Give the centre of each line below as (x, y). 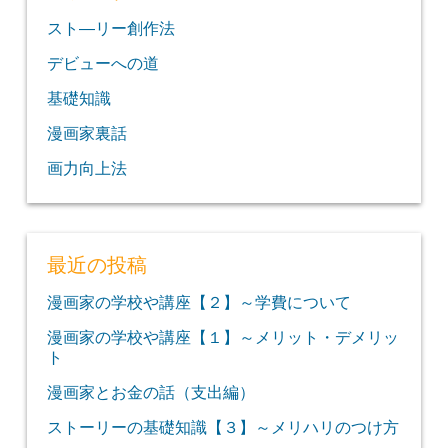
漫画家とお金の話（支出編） (150, 392)
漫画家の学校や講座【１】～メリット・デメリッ (222, 337)
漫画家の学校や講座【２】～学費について (198, 302)
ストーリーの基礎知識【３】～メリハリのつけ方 (222, 427)
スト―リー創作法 (110, 28)
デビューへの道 (102, 63)
